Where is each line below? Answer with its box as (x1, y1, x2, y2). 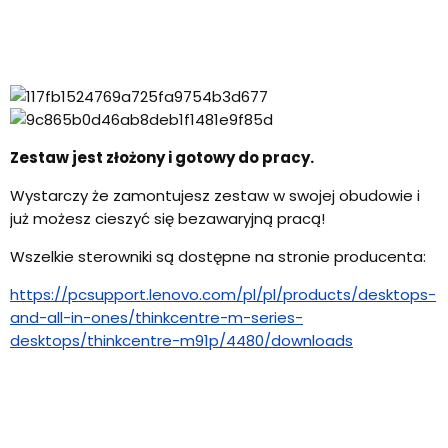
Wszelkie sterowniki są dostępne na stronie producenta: (10, 246, 426, 267)
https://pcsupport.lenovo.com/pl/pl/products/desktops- (10, 284, 436, 305)
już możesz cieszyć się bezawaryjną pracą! (10, 208, 325, 229)
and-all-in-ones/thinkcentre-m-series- (10, 307, 303, 328)
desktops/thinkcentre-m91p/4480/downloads (10, 330, 353, 351)
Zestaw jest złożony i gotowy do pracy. (10, 147, 314, 168)
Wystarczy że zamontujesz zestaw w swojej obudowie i (10, 185, 420, 206)
